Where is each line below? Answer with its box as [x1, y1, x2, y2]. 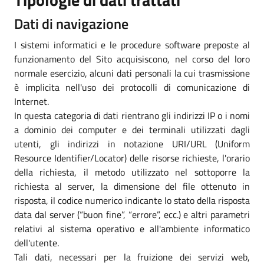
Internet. [14, 94, 49, 108]
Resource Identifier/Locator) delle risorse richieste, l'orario [14, 150, 250, 165]
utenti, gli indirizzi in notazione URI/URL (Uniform [14, 136, 250, 151]
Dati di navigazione [14, 12, 128, 34]
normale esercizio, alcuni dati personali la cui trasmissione [14, 65, 250, 80]
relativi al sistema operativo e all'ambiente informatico [14, 221, 250, 236]
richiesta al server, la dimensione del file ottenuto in [14, 179, 250, 193]
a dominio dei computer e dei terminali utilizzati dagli [14, 122, 250, 137]
